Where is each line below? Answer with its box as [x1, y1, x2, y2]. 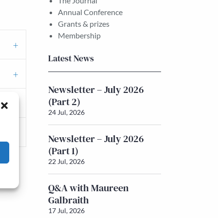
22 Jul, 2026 [48, 157, 85, 165]
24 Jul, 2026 [48, 108, 85, 116]
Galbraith [48, 193, 89, 207]
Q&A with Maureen [48, 181, 128, 195]
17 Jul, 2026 [48, 206, 85, 215]
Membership [57, 31, 101, 40]
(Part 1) [48, 144, 78, 158]
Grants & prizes [57, 19, 109, 28]
